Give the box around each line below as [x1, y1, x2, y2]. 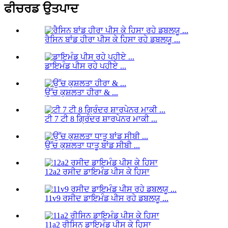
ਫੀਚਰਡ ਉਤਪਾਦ [4, 2, 78, 16]
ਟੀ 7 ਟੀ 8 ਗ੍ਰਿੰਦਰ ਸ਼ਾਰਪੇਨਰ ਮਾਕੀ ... [45, 115, 157, 124]
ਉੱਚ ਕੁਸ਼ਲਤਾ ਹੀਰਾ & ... [45, 88, 118, 97]
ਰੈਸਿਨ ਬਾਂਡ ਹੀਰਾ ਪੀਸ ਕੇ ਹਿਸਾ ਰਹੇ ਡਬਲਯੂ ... [45, 35, 180, 44]
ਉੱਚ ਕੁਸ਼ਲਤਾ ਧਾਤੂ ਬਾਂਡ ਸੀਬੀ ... [45, 141, 140, 150]
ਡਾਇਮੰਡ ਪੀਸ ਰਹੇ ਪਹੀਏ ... [45, 62, 126, 71]
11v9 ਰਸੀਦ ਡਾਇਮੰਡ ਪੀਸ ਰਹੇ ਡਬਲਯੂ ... [45, 194, 168, 203]
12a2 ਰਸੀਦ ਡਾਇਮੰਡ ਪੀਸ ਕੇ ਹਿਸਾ [45, 167, 150, 177]
